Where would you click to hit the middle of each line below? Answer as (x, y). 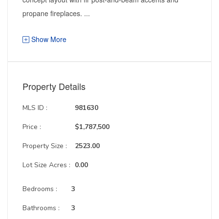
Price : (32, 127)
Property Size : (45, 146)
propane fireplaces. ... (56, 13)
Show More (48, 39)
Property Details (54, 86)
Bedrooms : (40, 189)
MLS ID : (35, 108)
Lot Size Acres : (46, 165)
